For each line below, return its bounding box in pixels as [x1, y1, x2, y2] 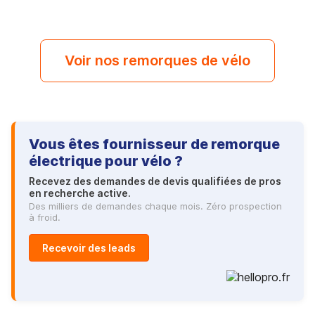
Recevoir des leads [42, 241, 136, 254]
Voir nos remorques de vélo [65, 51, 250, 69]
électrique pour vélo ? [29, 152, 183, 169]
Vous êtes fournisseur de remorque [29, 135, 280, 153]
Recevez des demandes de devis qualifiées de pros [29, 174, 281, 187]
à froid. [29, 211, 60, 223]
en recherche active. [29, 186, 131, 199]
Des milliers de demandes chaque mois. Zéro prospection [29, 200, 282, 212]
